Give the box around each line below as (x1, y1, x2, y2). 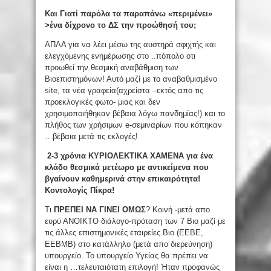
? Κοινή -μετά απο (146, 205, 210, 215)
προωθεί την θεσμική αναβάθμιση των (45, 63, 178, 73)
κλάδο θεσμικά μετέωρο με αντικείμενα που (45, 163, 209, 172)
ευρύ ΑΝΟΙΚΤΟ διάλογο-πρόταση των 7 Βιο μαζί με (45, 217, 226, 226)
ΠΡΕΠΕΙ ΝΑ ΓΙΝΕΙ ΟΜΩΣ (54, 205, 146, 215)
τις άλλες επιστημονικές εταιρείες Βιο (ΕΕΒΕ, (45, 228, 203, 238)
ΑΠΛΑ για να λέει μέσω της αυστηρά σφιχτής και (45, 40, 216, 50)
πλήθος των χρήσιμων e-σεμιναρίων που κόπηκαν (45, 120, 222, 130)
